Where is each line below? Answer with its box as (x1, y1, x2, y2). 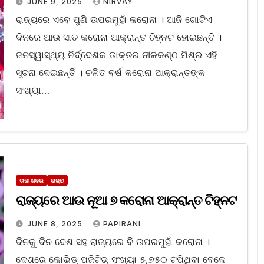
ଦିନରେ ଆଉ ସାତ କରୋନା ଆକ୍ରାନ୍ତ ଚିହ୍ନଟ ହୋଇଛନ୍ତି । (15, 31, 222, 44)
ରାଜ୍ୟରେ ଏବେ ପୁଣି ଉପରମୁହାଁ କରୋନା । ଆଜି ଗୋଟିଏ (15, 14, 212, 26)
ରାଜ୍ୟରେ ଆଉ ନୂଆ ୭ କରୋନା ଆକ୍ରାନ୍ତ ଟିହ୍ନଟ (15, 193, 236, 209)
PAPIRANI (103, 219, 141, 229)
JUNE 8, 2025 (27, 219, 85, 229)
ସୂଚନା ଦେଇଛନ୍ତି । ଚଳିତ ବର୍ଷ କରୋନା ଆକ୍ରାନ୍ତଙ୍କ (15, 67, 205, 79)
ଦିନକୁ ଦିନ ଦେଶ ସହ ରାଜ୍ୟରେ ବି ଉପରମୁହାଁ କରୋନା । (15, 236, 210, 248)
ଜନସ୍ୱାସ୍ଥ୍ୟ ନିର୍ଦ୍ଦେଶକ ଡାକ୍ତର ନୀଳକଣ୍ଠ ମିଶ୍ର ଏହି (15, 49, 217, 61)
